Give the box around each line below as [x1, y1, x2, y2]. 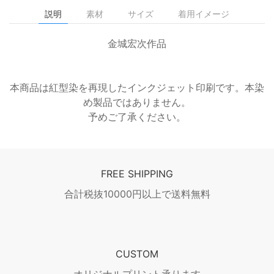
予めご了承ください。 [88, 111, 186, 124]
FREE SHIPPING [101, 168, 173, 180]
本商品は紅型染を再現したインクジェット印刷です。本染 [10, 81, 264, 94]
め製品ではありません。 [83, 96, 191, 109]
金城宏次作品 [108, 37, 166, 50]
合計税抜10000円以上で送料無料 [64, 188, 210, 201]
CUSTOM [116, 248, 158, 261]
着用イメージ [178, 9, 229, 20]
